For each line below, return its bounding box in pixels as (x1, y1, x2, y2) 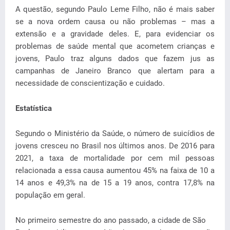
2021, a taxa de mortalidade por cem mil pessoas (15, 154, 215, 163)
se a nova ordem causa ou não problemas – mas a (15, 17, 215, 26)
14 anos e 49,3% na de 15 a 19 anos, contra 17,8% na (15, 178, 215, 187)
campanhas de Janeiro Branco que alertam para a (15, 66, 215, 75)
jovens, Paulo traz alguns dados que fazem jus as (15, 54, 215, 63)
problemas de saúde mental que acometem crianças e (15, 42, 215, 51)
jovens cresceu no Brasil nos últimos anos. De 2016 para (15, 141, 215, 150)
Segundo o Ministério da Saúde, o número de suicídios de (15, 129, 215, 138)
